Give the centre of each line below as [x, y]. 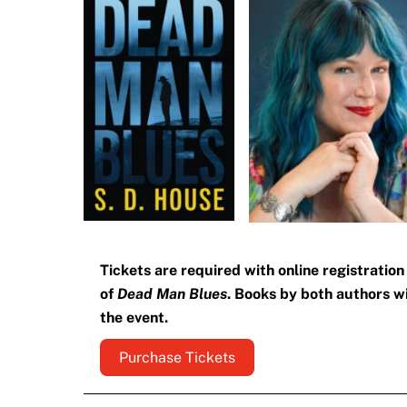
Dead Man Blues [172, 294]
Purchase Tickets [177, 358]
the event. [134, 318]
